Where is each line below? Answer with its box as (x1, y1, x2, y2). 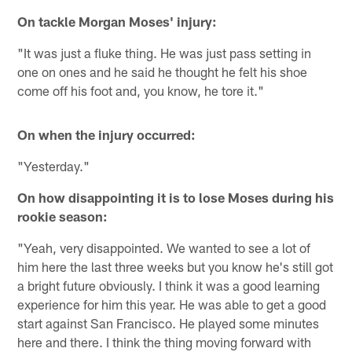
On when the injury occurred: (17, 126, 196, 142)
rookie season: (17, 207, 108, 224)
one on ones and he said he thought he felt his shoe (17, 63, 308, 79)
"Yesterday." (17, 157, 90, 174)
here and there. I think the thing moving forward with (17, 333, 312, 350)
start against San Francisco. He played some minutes (17, 314, 320, 331)
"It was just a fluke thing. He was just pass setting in (17, 44, 312, 60)
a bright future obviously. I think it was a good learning (17, 277, 321, 293)
